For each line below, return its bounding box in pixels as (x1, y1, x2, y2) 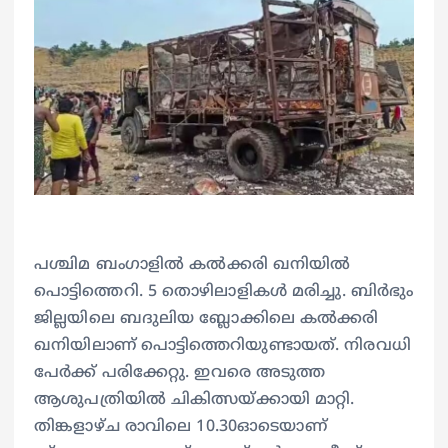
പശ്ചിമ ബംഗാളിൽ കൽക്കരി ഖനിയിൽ (34, 254, 351, 275)
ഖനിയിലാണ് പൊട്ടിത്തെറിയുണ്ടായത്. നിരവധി (34, 335, 411, 356)
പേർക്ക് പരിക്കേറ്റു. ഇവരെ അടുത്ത (34, 362, 326, 383)
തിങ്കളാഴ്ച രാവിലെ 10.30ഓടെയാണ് (34, 416, 327, 437)
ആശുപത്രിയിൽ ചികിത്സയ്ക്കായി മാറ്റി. (34, 389, 355, 410)
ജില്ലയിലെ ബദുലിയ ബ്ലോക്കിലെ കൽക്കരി (34, 308, 379, 329)
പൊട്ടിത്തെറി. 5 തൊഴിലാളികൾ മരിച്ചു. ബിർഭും (34, 281, 414, 302)
